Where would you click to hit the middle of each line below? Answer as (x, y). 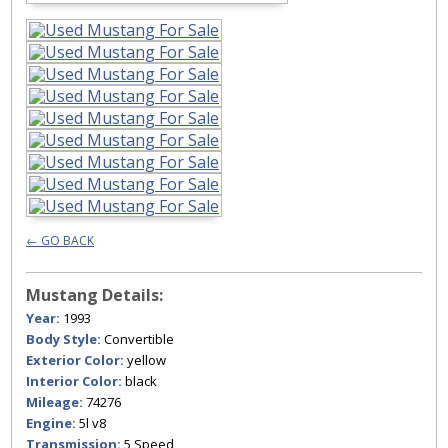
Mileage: (54, 402)
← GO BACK (60, 240)
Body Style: (63, 339)
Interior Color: (74, 381)
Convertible (137, 339)
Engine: (51, 423)
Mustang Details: (94, 295)
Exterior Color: (75, 360)
